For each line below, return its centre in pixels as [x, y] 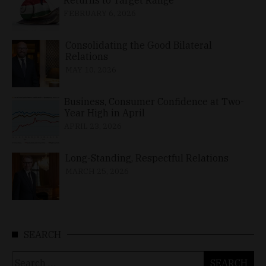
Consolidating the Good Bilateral [138, 45]
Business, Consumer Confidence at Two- [154, 101]
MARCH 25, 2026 [97, 171]
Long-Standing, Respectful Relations [147, 158]
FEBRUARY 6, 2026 [100, 13]
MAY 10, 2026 [91, 69]
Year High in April [104, 113]
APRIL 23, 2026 [93, 126]
